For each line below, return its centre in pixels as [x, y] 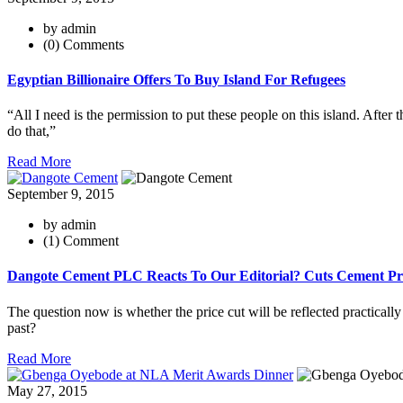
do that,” [31, 131]
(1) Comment [81, 241]
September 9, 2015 [61, 194]
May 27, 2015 [47, 390]
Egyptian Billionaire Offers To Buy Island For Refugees [176, 79]
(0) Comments [84, 44]
